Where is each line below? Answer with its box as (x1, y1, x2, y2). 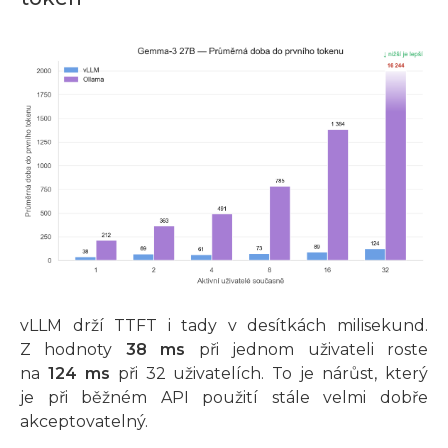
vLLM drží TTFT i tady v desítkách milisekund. (20, 316, 428, 336)
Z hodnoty (20, 340, 126, 360)
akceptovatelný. (20, 412, 148, 432)
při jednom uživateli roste (185, 340, 429, 360)
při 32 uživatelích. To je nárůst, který (109, 364, 429, 384)
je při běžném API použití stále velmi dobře (20, 388, 428, 408)
